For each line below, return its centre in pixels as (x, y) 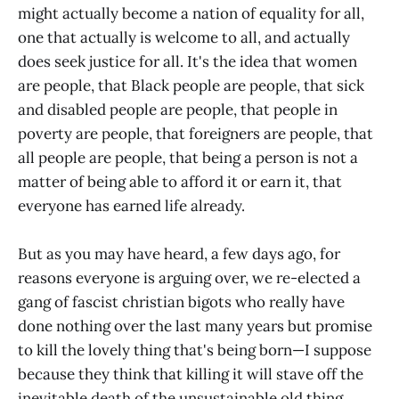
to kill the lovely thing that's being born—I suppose (195, 350)
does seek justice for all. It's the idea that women (187, 61)
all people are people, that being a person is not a (188, 157)
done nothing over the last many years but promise (195, 326)
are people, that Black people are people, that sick (191, 85)
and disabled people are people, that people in (178, 109)
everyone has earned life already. (131, 205)
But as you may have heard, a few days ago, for (179, 254)
